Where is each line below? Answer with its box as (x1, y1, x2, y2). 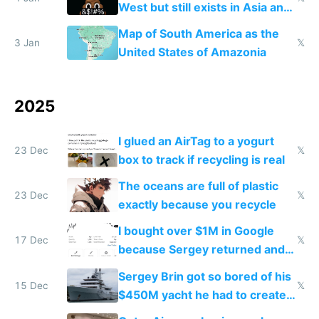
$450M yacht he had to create (117, 287, 286, 302)
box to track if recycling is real (117, 152, 285, 167)
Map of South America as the (117, 26, 279, 41)
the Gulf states (117, 18, 200, 33)
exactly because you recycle (117, 197, 276, 212)
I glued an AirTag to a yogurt (117, 133, 274, 148)
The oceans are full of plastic (117, 179, 278, 194)
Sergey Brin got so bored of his (117, 268, 291, 283)
